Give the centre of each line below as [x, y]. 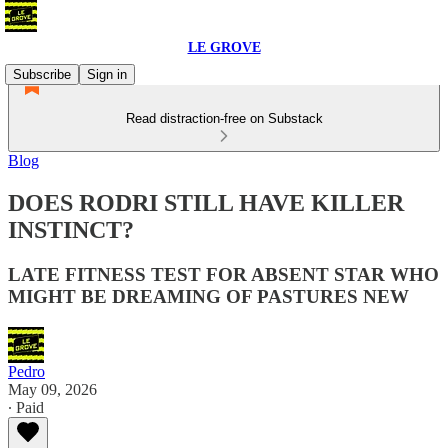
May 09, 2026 [52, 389]
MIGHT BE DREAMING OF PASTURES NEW [208, 296]
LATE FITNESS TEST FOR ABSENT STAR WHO [223, 274]
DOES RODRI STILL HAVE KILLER [206, 202]
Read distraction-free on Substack [224, 118]
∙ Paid [26, 407]
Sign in [107, 74]
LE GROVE [224, 47]
